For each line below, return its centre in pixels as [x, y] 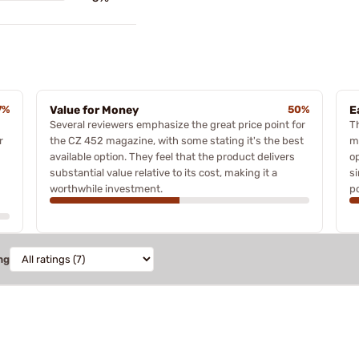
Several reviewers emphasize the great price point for [177, 125]
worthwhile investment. [106, 189]
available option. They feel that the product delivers [172, 157]
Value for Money [94, 110]
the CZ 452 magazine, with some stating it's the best [176, 141]
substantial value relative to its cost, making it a [163, 173]
